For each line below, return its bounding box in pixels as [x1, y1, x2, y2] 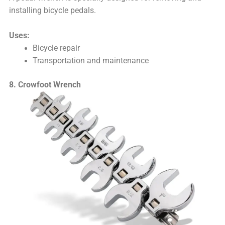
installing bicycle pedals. [9, 6, 96, 16]
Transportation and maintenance [32, 56, 149, 65]
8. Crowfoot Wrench [9, 80, 81, 90]
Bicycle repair [32, 43, 80, 53]
